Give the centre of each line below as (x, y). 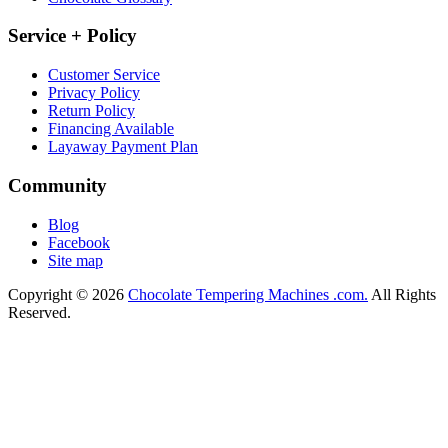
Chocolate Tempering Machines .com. (248, 294)
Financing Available (111, 129)
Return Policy (91, 111)
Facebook (79, 242)
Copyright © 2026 (68, 294)
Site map (75, 260)
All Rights (402, 294)
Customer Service (104, 75)
